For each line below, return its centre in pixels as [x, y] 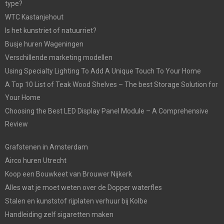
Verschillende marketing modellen [59, 57]
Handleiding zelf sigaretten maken [59, 214]
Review [16, 124]
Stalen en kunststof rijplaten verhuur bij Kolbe [76, 201]
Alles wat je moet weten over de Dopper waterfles [83, 187]
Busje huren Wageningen [44, 44]
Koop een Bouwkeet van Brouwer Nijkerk [68, 174]
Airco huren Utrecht [36, 160]
